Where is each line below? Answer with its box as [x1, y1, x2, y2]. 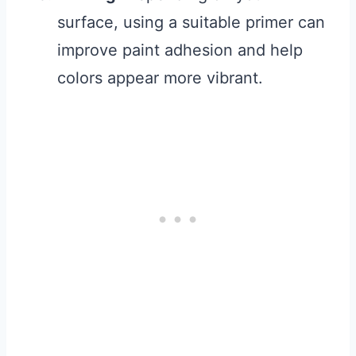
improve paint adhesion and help [57, 41, 303, 60]
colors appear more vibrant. [57, 68, 263, 88]
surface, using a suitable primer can [57, 13, 325, 33]
